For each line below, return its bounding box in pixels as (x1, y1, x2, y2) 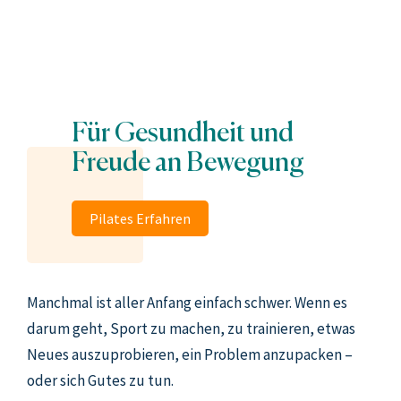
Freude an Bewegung (72, 139, 304, 179)
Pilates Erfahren (90, 209, 191, 227)
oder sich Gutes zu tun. (27, 371, 174, 390)
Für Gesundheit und (72, 109, 294, 149)
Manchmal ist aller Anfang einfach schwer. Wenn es (27, 293, 347, 312)
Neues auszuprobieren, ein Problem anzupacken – (27, 345, 353, 364)
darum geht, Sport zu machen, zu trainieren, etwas (27, 319, 355, 338)
